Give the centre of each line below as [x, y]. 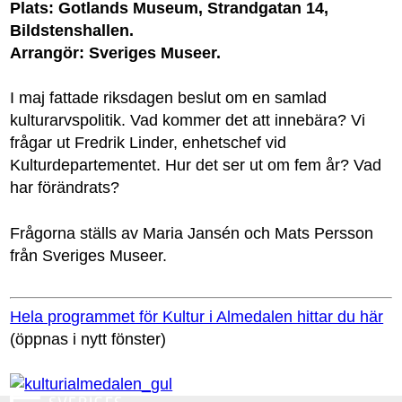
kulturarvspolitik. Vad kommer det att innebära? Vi [188, 121]
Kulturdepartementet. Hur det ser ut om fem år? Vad [196, 166]
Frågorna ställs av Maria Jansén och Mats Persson [192, 233]
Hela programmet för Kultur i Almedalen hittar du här [197, 316]
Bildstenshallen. [72, 31]
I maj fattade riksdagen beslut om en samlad [169, 98]
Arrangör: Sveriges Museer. [116, 53]
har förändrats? [65, 188]
